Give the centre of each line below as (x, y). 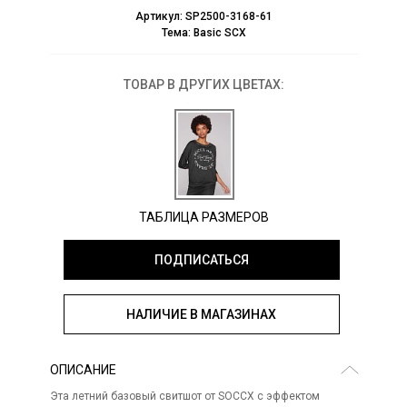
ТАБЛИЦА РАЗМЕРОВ (204, 218)
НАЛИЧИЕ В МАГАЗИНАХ (201, 315)
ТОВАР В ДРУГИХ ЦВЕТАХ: (204, 85)
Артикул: (160, 17)
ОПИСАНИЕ (83, 370)
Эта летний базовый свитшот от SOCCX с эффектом (184, 397)
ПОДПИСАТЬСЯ (201, 260)
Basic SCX (220, 33)
